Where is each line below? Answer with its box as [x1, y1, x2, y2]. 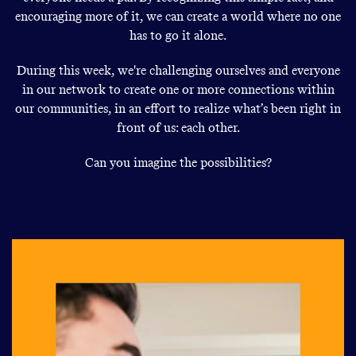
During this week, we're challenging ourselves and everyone [16, 63, 340, 79]
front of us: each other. [116, 120, 240, 136]
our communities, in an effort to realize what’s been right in [15, 101, 341, 117]
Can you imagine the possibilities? [84, 155, 272, 171]
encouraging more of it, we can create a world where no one [15, 9, 341, 25]
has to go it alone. [130, 28, 226, 44]
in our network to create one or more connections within [21, 82, 335, 98]
